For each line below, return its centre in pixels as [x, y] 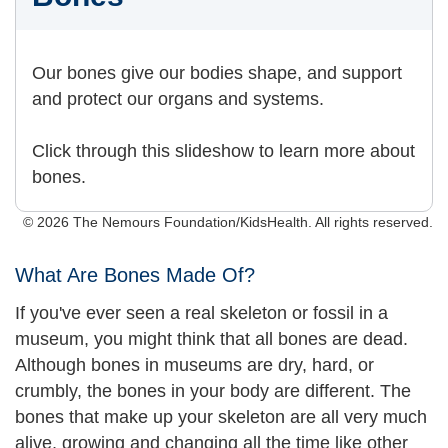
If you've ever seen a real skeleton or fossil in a [201, 312]
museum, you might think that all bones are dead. [211, 338]
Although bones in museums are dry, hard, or [194, 364]
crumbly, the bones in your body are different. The [213, 390]
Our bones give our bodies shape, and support [217, 72]
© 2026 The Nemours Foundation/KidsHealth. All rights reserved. [228, 221]
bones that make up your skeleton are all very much [221, 416]
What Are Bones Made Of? [135, 274]
